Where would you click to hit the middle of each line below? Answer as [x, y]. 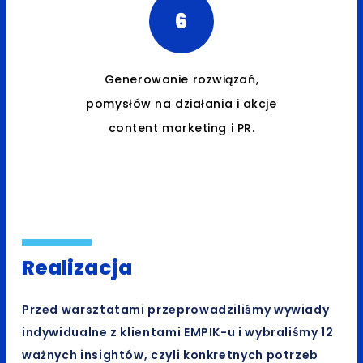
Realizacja [77, 268]
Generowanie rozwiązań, [181, 80]
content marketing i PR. [181, 128]
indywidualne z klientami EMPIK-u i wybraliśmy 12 [177, 333]
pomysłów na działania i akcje [181, 104]
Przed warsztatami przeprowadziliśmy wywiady [175, 310]
